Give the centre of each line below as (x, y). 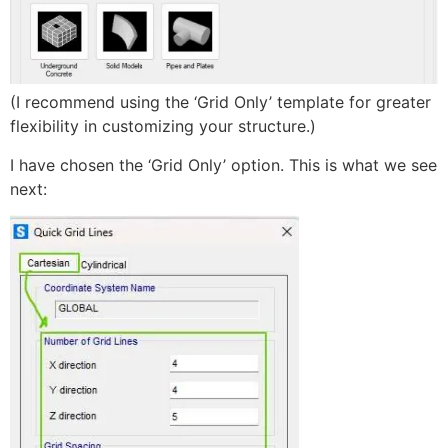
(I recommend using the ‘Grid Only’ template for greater (220, 102)
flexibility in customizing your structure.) (163, 126)
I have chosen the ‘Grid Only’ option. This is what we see (223, 164)
